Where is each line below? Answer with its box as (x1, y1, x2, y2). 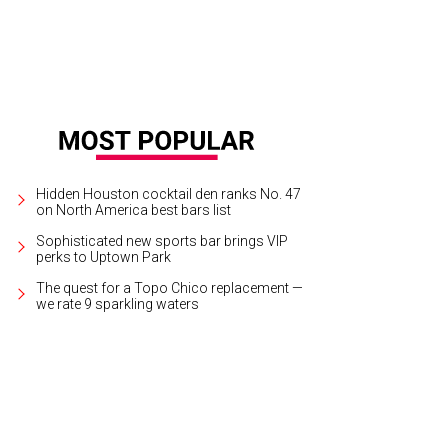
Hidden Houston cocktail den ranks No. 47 (36, 185, 302, 202)
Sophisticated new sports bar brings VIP (36, 232, 289, 249)
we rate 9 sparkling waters (36, 295, 200, 312)
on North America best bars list (36, 201, 232, 218)
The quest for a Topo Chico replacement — (36, 279, 304, 296)
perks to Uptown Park (36, 248, 172, 265)
